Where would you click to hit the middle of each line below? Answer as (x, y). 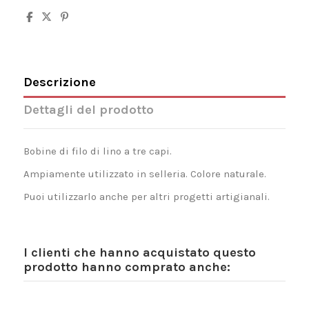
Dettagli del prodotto (88, 109)
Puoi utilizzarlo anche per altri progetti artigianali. (146, 197)
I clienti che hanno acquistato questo (139, 253)
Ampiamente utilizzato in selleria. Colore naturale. (144, 174)
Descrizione (59, 82)
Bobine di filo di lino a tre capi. (97, 151)
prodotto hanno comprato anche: (127, 267)
